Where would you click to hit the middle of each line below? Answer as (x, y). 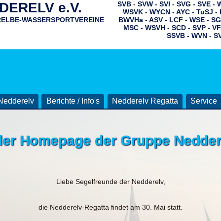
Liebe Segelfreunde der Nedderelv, (110, 181)
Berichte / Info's (73, 101)
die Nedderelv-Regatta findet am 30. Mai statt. (110, 207)
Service (204, 101)
